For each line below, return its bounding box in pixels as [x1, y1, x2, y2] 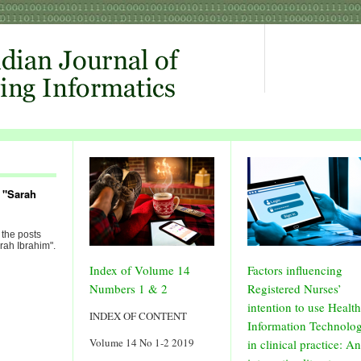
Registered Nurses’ [247, 280, 342, 297]
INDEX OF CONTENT [89, 309, 187, 323]
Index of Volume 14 [89, 262, 190, 278]
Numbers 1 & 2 [89, 280, 168, 297]
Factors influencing [247, 262, 342, 278]
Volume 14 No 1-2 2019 [89, 335, 194, 350]
